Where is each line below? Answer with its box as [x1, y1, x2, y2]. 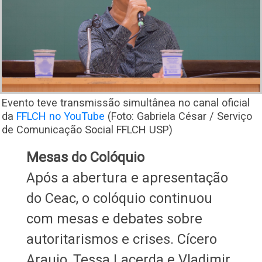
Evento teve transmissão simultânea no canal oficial [2, 96, 250, 109]
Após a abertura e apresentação [26, 169, 228, 186]
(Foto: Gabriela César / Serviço [105, 109, 252, 122]
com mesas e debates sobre [26, 210, 202, 227]
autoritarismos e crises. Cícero [26, 230, 217, 247]
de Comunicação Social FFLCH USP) [2, 123, 175, 136]
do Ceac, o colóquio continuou [26, 189, 212, 206]
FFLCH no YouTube [16, 109, 105, 122]
